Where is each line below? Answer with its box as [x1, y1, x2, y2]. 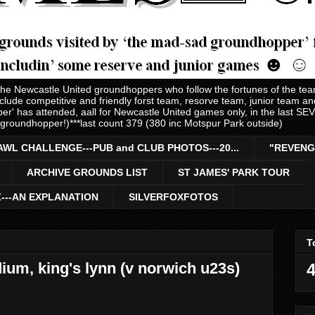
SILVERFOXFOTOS [129, 191, 218, 202]
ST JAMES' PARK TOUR [178, 167, 290, 179]
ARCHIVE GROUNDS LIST [27, 167, 148, 179]
